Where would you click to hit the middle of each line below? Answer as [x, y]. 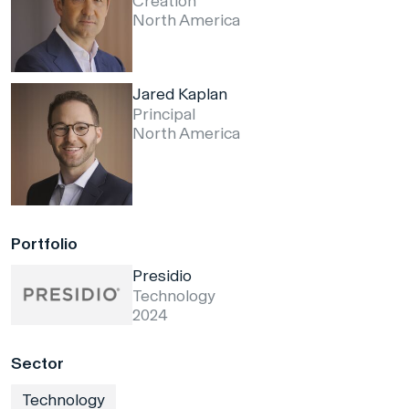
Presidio [163, 275]
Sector [37, 363]
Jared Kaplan [180, 94]
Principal [164, 115]
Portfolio [44, 243]
